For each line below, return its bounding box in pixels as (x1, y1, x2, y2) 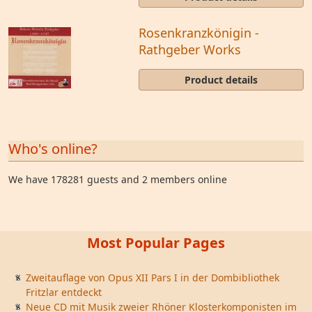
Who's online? (8, 139, 97, 158)
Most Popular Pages (87, 233, 225, 252)
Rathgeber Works (138, 41, 241, 58)
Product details (184, 73, 258, 86)
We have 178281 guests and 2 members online (8, 173, 227, 186)
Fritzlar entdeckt (26, 286, 102, 299)
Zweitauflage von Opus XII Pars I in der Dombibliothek (26, 271, 279, 284)
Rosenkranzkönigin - (138, 24, 259, 41)
